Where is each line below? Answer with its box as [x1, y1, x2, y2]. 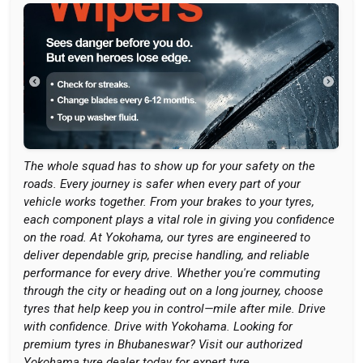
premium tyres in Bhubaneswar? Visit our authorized [23, 337, 302, 352]
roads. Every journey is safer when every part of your [23, 177, 301, 191]
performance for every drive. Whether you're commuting [23, 266, 320, 280]
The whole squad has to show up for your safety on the [23, 159, 315, 173]
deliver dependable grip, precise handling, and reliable [23, 248, 310, 263]
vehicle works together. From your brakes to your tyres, [23, 194, 314, 209]
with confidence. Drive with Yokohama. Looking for [23, 319, 293, 334]
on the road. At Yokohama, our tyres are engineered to [23, 230, 310, 245]
